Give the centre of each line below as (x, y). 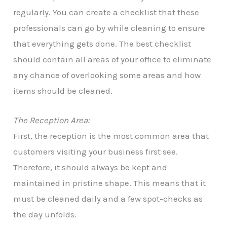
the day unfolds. (45, 215)
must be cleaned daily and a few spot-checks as (108, 199)
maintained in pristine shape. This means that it (110, 183)
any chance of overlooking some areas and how (107, 75)
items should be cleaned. (63, 91)
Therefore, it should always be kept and (90, 167)
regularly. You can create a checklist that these (106, 12)
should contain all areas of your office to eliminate (112, 60)
